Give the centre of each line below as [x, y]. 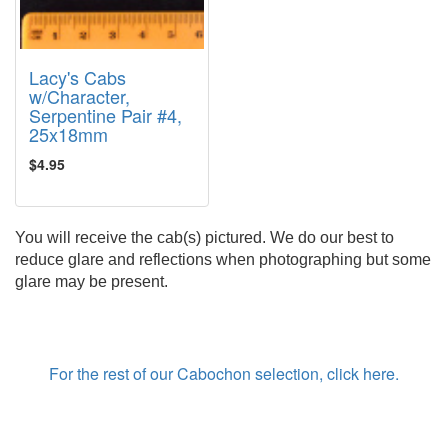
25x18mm [68, 134]
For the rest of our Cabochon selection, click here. [224, 373]
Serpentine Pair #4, [105, 115]
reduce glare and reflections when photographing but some [223, 259]
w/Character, [79, 96]
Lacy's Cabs [77, 77]
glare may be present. [91, 281]
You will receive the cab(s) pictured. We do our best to [204, 237]
